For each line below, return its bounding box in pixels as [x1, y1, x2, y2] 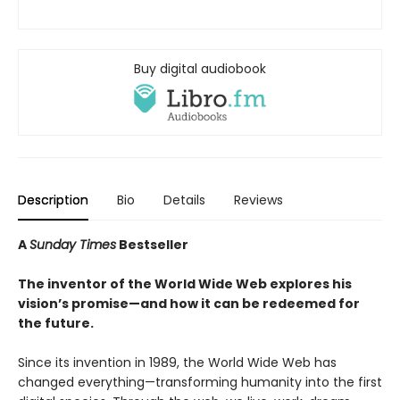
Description [18, 190, 88, 209]
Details [163, 190, 205, 209]
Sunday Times [29, 235, 116, 254]
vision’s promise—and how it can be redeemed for [18, 294, 360, 312]
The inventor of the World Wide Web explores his [18, 274, 352, 293]
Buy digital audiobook [134, 60, 266, 79]
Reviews [234, 190, 283, 209]
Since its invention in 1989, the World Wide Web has [18, 353, 337, 371]
